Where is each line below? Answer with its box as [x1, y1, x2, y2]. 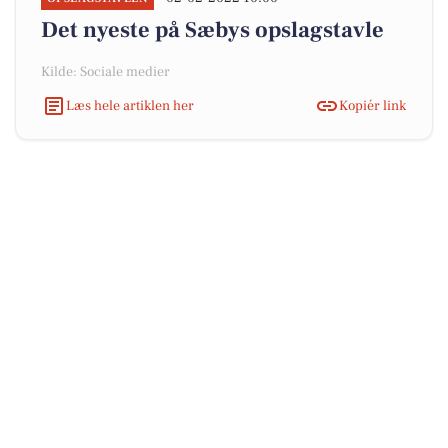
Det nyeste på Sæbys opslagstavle [41, 16, 384, 44]
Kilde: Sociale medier [41, 63, 170, 81]
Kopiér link [339, 96, 406, 115]
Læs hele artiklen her [66, 96, 194, 115]
